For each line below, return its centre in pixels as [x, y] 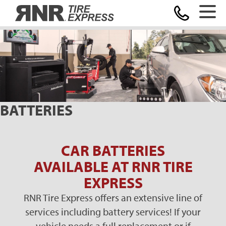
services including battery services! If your [113, 211]
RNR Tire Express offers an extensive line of [113, 197]
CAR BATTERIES [113, 150]
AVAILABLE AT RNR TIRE [113, 166]
